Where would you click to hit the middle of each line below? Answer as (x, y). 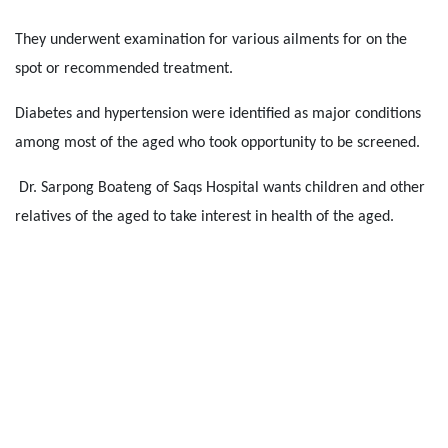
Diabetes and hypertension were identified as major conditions (218, 114)
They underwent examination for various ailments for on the (211, 40)
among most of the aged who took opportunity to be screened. (217, 143)
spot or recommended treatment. (124, 69)
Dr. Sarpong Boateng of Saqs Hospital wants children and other (222, 188)
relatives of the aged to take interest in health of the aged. (204, 217)
